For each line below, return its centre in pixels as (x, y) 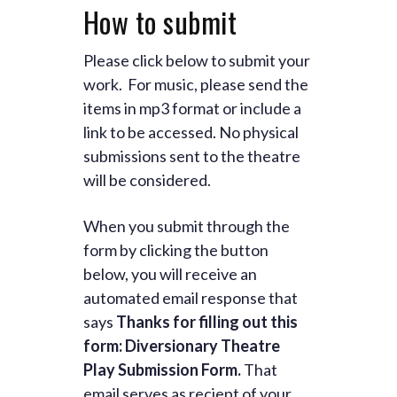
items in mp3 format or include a (192, 108)
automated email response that (191, 298)
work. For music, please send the (196, 84)
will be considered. (148, 180)
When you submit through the (187, 226)
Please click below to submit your (197, 60)
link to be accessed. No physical (191, 132)
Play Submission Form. (163, 370)
